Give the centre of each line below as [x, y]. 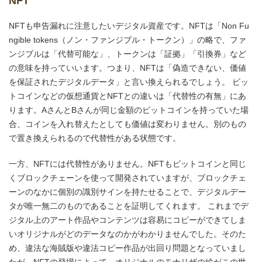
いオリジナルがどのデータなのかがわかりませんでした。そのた [127, 234]
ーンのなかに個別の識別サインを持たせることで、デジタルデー [127, 192]
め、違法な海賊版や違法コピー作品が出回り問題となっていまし [127, 248]
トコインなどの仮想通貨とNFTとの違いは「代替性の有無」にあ [127, 96]
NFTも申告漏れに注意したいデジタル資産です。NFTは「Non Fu [129, 26]
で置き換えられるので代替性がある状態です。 [95, 138]
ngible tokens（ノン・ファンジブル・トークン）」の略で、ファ [127, 40]
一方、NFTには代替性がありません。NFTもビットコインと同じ [127, 164]
